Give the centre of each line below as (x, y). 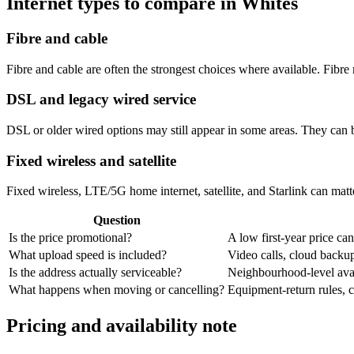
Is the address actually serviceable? (95, 273)
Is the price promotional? (70, 238)
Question (117, 220)
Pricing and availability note (122, 326)
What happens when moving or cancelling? (117, 290)
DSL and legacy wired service (101, 100)
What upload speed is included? (88, 255)
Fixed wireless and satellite (91, 160)
